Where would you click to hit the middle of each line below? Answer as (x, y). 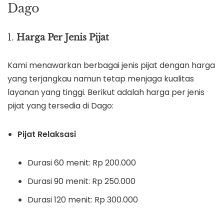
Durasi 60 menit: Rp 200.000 (82, 163)
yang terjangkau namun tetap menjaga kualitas (101, 79)
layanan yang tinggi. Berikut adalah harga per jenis (106, 92)
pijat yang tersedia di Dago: (60, 106)
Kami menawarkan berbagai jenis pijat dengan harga (111, 65)
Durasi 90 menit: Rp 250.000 (81, 181)
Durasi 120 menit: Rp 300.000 (83, 200)
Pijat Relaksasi (47, 134)
